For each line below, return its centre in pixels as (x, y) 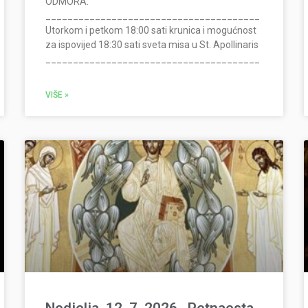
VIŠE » (57, 95)
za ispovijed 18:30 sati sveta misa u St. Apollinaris (152, 45)
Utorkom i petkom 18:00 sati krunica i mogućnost (151, 31)
